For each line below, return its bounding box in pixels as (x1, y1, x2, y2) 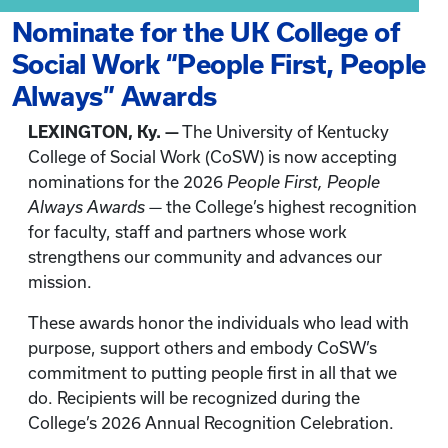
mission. (28, 273, 92, 291)
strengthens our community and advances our (28, 248, 382, 266)
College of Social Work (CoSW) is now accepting (28, 148, 397, 166)
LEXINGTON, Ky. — (28, 123, 179, 141)
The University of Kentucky (179, 123, 389, 141)
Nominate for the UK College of (12, 17, 401, 47)
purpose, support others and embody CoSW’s (28, 339, 377, 357)
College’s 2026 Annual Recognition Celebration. (28, 414, 394, 432)
